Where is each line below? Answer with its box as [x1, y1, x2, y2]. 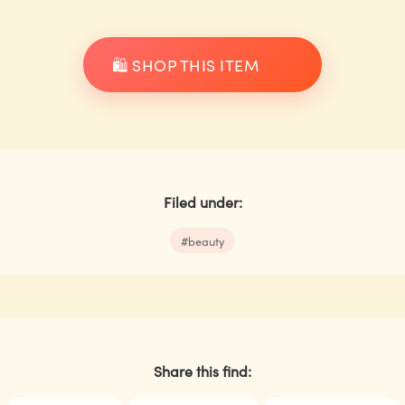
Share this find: [154, 360, 251, 381]
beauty [188, 232, 224, 250]
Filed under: [163, 192, 242, 212]
